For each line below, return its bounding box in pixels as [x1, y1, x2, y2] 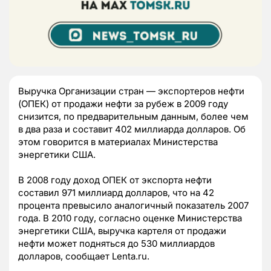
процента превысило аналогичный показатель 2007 [18, 200, 249, 212]
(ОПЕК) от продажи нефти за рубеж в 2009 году [18, 98, 228, 110]
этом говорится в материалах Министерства [18, 136, 218, 148]
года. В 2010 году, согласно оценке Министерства [18, 212, 242, 224]
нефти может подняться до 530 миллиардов [18, 238, 215, 250]
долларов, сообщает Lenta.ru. [18, 250, 149, 263]
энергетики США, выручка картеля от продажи [18, 225, 226, 237]
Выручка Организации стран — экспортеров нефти [18, 85, 244, 97]
